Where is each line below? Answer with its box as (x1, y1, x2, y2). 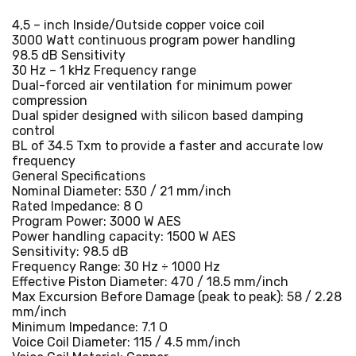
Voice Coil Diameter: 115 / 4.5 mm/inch (12, 334, 241, 350)
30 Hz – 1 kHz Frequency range (12, 62, 196, 78)
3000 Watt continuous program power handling (12, 32, 296, 48)
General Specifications (12, 168, 145, 184)
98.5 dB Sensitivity (12, 47, 126, 63)
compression (12, 92, 87, 108)
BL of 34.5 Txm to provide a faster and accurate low (12, 137, 323, 153)
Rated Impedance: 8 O (12, 198, 143, 214)
